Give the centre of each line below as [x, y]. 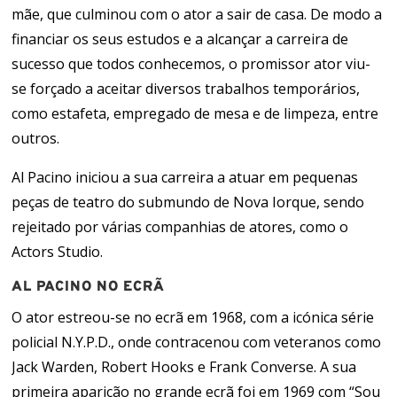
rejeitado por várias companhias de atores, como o [180, 227]
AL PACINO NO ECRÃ [89, 287]
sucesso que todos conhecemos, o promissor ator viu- [191, 64]
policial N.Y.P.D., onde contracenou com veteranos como [197, 342]
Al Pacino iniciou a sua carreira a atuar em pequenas [185, 177]
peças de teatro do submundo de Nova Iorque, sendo [188, 202]
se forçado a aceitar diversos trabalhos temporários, [186, 89]
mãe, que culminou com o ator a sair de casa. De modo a [197, 14]
